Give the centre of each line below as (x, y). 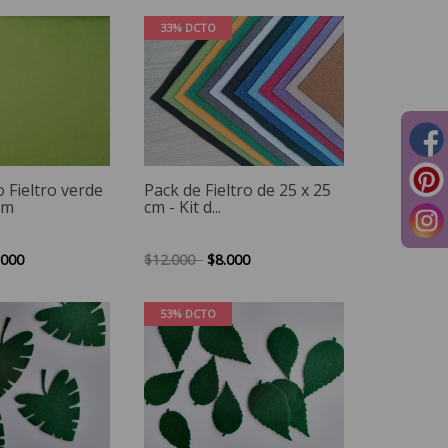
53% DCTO (188, 313)
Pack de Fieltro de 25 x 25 (237, 189)
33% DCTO (188, 27)
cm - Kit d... (182, 206)
